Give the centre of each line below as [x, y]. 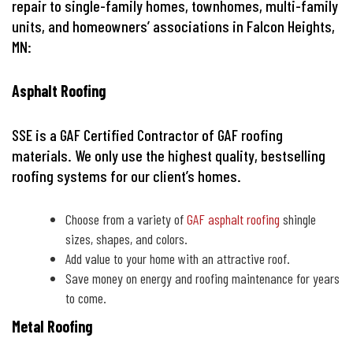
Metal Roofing [52, 326]
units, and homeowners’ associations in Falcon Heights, [173, 26]
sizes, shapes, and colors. [126, 239]
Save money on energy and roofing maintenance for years [203, 278]
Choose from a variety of [126, 219]
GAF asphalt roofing [233, 219]
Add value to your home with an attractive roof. [178, 258]
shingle [298, 219]
